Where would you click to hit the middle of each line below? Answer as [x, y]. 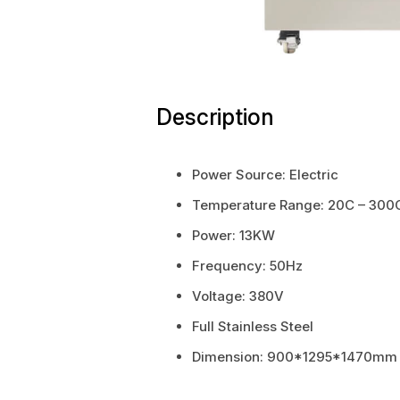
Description [215, 117]
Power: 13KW [233, 235]
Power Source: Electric [265, 174]
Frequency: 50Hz [247, 265]
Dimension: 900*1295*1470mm [294, 356]
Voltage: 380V [237, 296]
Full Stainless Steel [252, 326]
